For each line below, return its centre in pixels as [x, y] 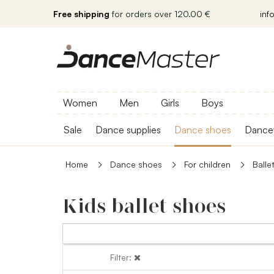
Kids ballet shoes [144, 206]
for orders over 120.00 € [160, 14]
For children [207, 164]
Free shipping [81, 14]
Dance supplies [128, 130]
